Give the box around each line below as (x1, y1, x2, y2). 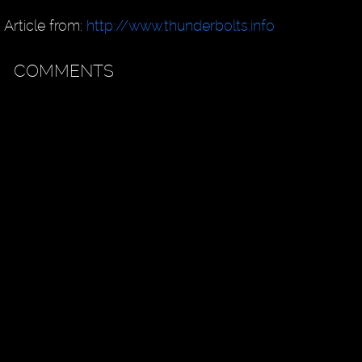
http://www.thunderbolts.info (86, 16, 275, 34)
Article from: (3, 16, 86, 34)
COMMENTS (14, 60, 115, 81)
